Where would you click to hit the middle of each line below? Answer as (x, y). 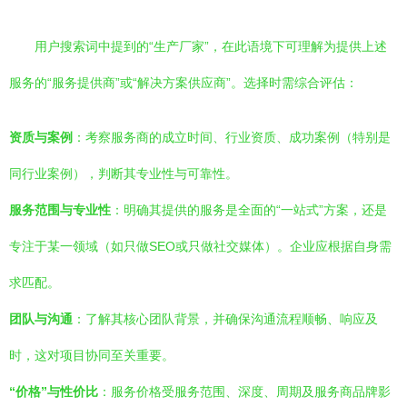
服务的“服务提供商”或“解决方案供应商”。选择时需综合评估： (184, 83)
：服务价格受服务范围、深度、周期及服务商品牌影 (244, 392)
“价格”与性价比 (54, 392)
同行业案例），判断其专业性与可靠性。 (124, 174)
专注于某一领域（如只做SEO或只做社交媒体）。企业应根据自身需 (200, 246)
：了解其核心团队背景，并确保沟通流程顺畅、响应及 (225, 319)
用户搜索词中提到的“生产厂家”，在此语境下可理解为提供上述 (211, 46)
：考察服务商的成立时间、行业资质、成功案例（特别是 (232, 137)
